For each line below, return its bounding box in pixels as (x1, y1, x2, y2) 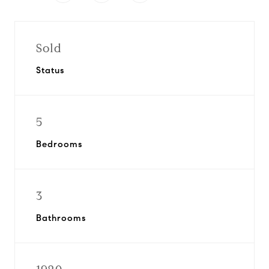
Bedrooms (36, 139, 82, 150)
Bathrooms (36, 213, 86, 223)
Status (36, 65, 64, 76)
